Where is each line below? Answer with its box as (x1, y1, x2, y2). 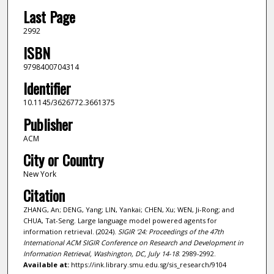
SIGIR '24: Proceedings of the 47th (117, 227, 224, 237)
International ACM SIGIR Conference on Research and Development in (23, 238, 243, 248)
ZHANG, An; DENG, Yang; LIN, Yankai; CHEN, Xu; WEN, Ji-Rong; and (23, 205, 234, 215)
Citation (23, 184, 65, 207)
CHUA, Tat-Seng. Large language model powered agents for (23, 216, 217, 226)
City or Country (23, 149, 103, 171)
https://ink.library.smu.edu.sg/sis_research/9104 (68, 260, 226, 270)
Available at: (23, 260, 69, 270)
